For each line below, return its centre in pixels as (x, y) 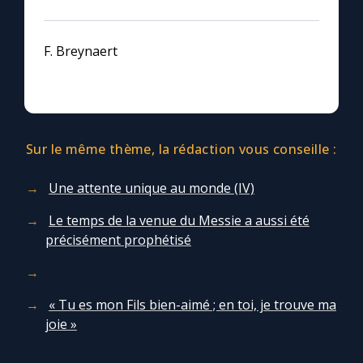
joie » (61, 325)
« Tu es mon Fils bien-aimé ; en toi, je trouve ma (192, 305)
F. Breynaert (81, 51)
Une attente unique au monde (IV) (152, 188)
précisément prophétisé (118, 240)
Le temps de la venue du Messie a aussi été (179, 221)
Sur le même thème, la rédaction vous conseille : (181, 149)
